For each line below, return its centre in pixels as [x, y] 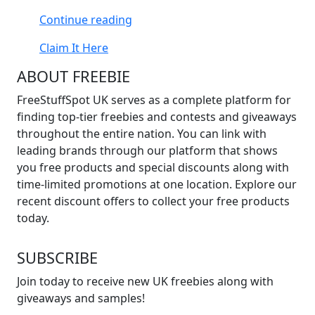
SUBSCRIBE [57, 257]
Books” [150, 69]
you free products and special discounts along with [153, 167]
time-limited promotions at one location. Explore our [157, 184]
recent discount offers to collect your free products [153, 201]
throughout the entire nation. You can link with [142, 133]
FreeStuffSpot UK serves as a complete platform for [154, 99]
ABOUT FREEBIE [73, 76]
